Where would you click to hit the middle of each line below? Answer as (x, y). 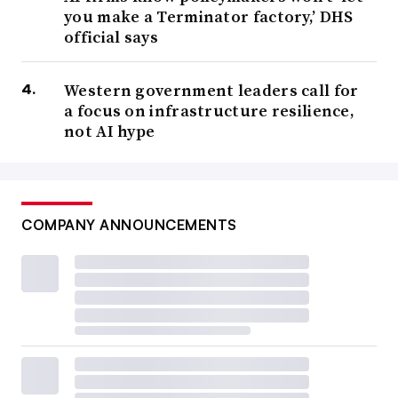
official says (111, 37)
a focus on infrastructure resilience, (210, 111)
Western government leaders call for (211, 91)
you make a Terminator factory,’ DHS (209, 17)
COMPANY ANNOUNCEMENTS (129, 225)
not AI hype (110, 131)
